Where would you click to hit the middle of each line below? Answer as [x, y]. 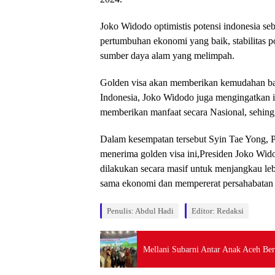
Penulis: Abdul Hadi [140, 211]
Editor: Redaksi [218, 211]
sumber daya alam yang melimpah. [167, 56]
